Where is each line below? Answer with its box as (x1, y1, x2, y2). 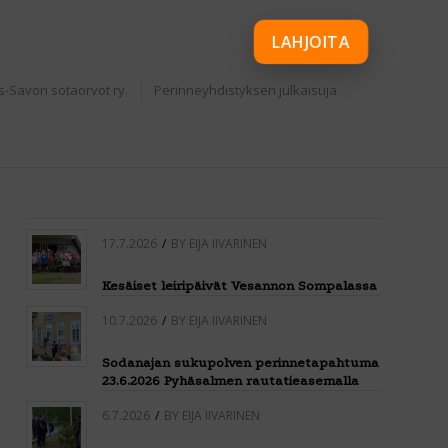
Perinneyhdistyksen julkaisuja (153, 81, 337, 99)
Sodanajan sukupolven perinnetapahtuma (102, 355, 380, 370)
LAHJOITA (271, 30, 351, 54)
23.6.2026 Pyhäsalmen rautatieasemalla (102, 373, 360, 388)
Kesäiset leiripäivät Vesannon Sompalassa (102, 278, 378, 293)
